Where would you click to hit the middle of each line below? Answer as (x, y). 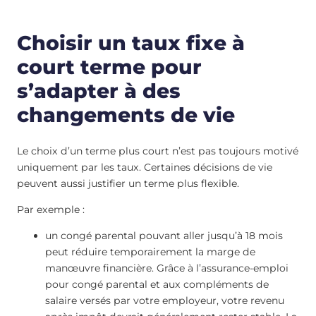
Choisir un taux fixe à (131, 43)
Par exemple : (51, 210)
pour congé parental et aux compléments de (157, 285)
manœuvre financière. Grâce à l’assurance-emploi (167, 268)
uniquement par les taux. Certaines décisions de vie (145, 168)
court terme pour (109, 67)
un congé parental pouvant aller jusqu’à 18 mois (164, 236)
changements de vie (126, 115)
